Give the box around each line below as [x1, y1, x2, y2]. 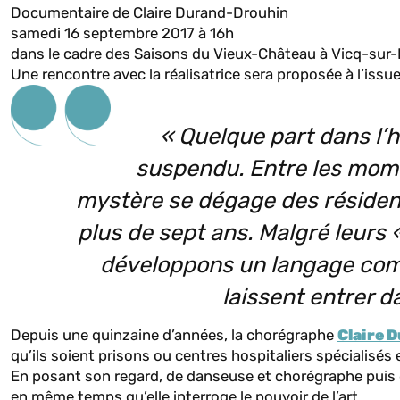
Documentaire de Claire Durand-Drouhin [11, 4, 288, 21]
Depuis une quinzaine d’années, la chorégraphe [11, 326, 337, 345]
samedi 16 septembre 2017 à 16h [11, 24, 234, 42]
